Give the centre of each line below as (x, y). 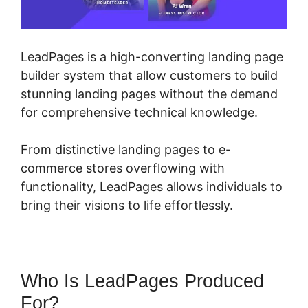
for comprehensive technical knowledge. (139, 113)
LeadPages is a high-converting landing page (152, 57)
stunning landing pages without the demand (149, 94)
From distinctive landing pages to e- (126, 150)
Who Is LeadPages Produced (142, 282)
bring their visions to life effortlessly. (127, 206)
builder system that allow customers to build (149, 76)
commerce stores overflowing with (123, 168)
